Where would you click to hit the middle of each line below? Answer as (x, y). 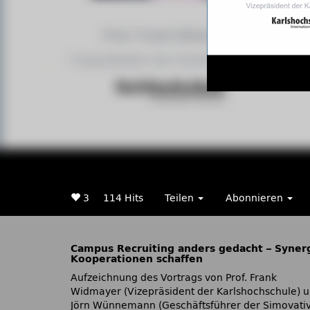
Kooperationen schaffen (137, 259)
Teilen (181, 198)
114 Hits (123, 198)
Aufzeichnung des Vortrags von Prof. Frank (174, 278)
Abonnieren (256, 198)
